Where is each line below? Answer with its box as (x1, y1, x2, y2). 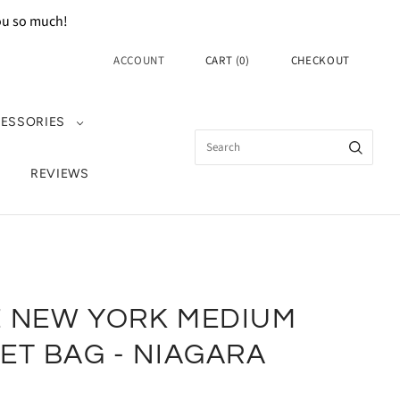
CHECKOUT (290, 53, 350, 69)
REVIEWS (29, 166, 89, 181)
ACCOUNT (113, 53, 165, 69)
